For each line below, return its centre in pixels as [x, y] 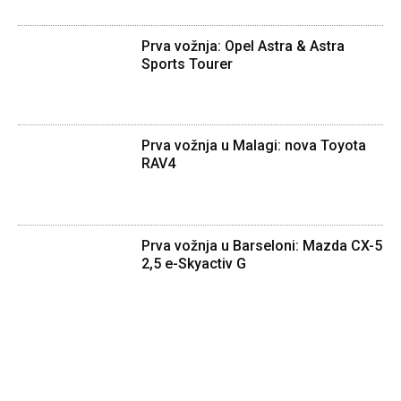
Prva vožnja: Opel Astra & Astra [243, 46]
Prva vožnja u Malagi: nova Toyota [254, 146]
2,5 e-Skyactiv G [194, 263]
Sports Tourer [188, 64]
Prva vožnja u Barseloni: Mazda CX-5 [262, 245]
